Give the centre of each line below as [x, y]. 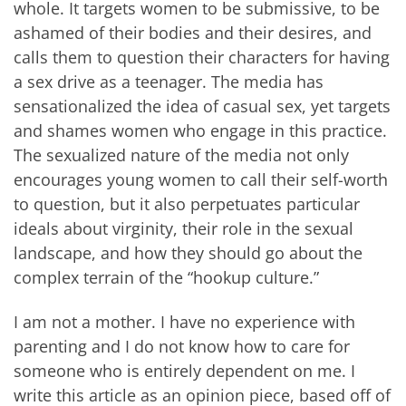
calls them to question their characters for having [202, 57]
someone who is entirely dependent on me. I [184, 371]
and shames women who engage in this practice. [200, 130]
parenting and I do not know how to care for [182, 347]
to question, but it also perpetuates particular [187, 203]
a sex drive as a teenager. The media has [169, 81]
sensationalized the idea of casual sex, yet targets [202, 106]
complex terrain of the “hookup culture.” [166, 277]
